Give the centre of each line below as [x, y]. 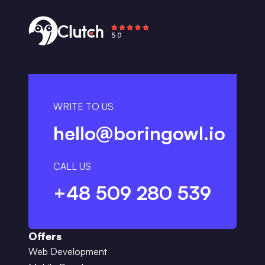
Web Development [68, 251]
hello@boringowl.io [139, 133]
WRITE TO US [83, 106]
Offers [45, 236]
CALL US [72, 166]
